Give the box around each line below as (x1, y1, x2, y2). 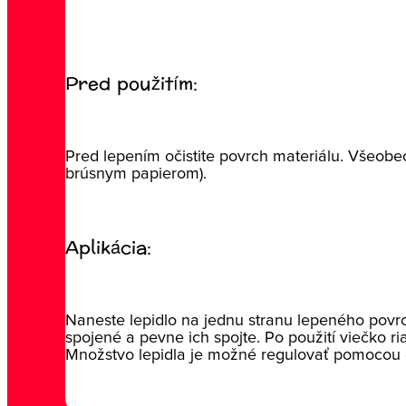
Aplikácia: (64, 232, 151, 266)
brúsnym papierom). (64, 166, 207, 183)
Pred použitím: (64, 68, 198, 101)
